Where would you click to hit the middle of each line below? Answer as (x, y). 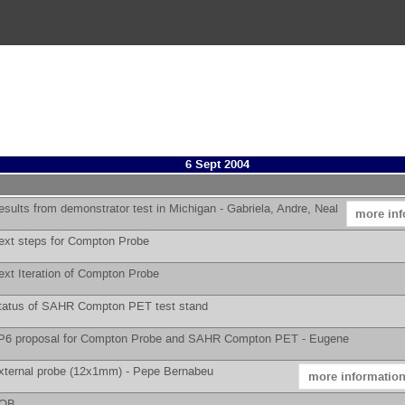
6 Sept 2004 (217, 165)
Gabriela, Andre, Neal (283, 208)
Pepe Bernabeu (173, 371)
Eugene (329, 339)
